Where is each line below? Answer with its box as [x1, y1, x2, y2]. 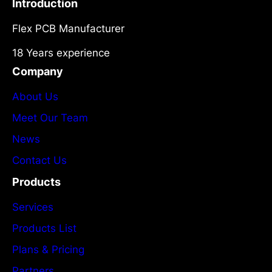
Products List [12, 222, 76, 234]
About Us [12, 90, 58, 103]
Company [12, 64, 63, 78]
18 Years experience [12, 46, 110, 59]
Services [12, 200, 53, 213]
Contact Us [12, 154, 67, 166]
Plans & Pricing [12, 243, 84, 256]
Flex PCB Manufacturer [12, 22, 124, 35]
